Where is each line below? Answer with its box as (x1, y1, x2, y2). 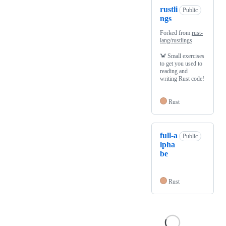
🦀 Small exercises (160, 52, 204, 60)
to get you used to (160, 60, 202, 68)
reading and (160, 68, 188, 75)
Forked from (160, 29, 192, 37)
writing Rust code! (160, 75, 204, 83)
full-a (160, 131, 178, 140)
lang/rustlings (160, 37, 192, 44)
